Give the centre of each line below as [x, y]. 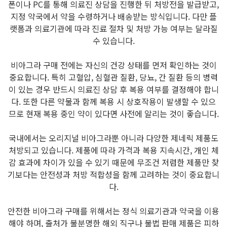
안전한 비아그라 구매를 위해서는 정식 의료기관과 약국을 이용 [113, 211]
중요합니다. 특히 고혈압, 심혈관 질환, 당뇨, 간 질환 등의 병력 [113, 77]
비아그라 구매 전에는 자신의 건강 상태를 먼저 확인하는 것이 [113, 65]
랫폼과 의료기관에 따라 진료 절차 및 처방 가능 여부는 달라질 [113, 29]
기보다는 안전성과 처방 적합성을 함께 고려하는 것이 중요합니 [113, 175]
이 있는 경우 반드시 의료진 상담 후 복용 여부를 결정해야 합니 [113, 89]
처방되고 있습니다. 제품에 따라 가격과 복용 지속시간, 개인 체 [113, 150]
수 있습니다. [113, 41]
